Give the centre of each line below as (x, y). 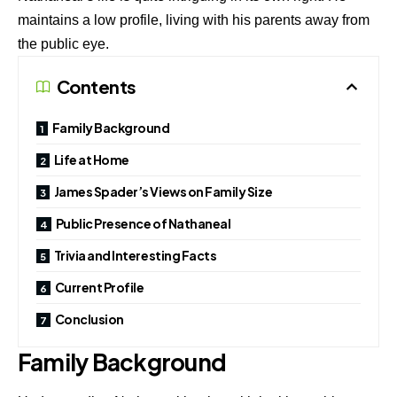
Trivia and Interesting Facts (135, 255)
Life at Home (91, 159)
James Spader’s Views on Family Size (163, 191)
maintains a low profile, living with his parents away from (194, 19)
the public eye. (63, 43)
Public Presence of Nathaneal (143, 223)
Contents (97, 86)
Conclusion (89, 319)
